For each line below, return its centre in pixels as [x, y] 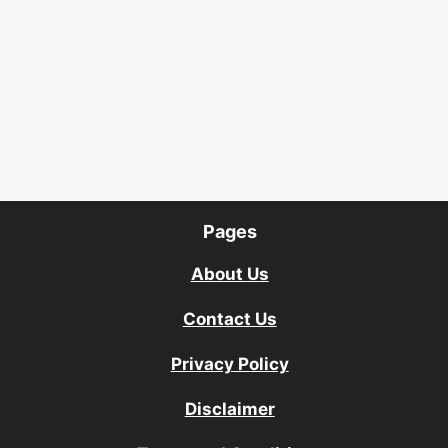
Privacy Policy [229, 364]
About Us [229, 274]
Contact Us [229, 319]
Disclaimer [229, 409]
